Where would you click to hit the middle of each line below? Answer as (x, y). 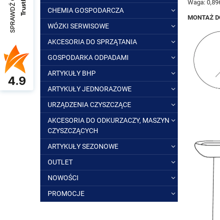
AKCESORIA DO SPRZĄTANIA (92, 42)
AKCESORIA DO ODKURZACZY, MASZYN (109, 120)
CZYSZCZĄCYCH (73, 131)
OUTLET (60, 162)
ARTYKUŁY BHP (72, 73)
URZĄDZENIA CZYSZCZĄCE (89, 105)
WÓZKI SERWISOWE (78, 26)
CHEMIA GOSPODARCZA (86, 10)
